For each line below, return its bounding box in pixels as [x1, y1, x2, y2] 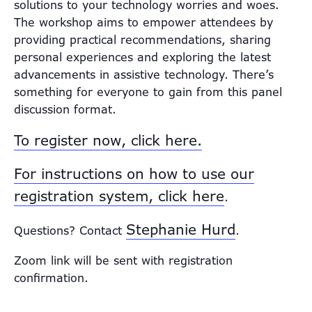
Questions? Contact [14, 223, 126, 238]
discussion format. [14, 102, 116, 117]
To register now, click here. [14, 131, 202, 150]
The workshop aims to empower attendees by [14, 15, 273, 30]
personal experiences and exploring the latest [14, 49, 271, 65]
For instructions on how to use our [14, 164, 254, 183]
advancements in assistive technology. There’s [14, 67, 274, 82]
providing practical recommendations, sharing [14, 32, 271, 47]
